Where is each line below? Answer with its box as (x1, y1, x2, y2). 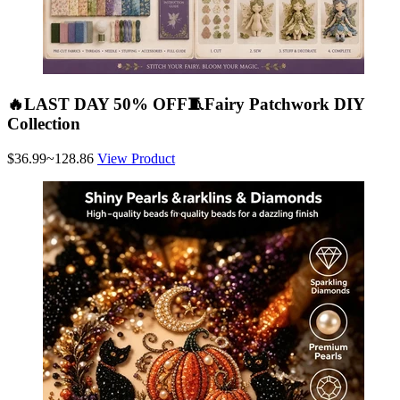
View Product (97, 150, 175, 166)
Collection (7, 113, 80, 133)
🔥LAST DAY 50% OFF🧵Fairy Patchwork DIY (7, 94, 364, 113)
